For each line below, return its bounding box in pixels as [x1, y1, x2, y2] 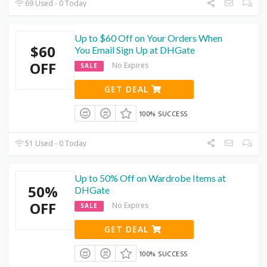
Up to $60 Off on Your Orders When [74, 32, 222, 44]
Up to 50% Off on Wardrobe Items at [74, 172, 226, 184]
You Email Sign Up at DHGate [74, 44, 195, 55]
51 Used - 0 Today [23, 138, 87, 149]
